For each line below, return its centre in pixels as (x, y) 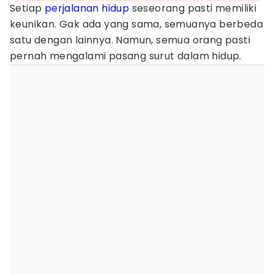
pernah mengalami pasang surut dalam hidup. (127, 56)
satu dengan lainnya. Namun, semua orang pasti (130, 40)
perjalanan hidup (87, 8)
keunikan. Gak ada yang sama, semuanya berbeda (136, 24)
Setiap (27, 8)
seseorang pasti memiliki (193, 8)
